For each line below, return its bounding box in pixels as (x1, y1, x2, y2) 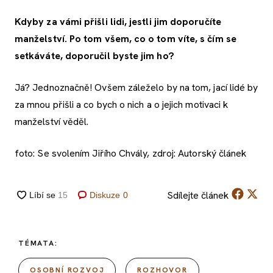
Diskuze (90, 190, 120, 200)
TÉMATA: (18, 238, 58, 249)
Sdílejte (167, 189, 199, 202)
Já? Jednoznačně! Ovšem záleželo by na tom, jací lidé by (15, 81, 258, 94)
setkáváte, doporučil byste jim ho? (15, 49, 174, 63)
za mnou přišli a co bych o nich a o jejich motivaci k (15, 98, 229, 112)
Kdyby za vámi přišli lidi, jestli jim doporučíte (15, 15, 221, 29)
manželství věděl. (15, 115, 89, 129)
